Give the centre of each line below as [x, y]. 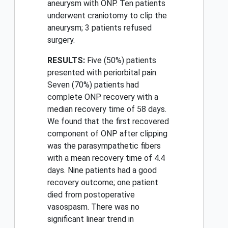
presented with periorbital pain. [103, 73]
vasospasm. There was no [93, 207]
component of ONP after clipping [107, 134]
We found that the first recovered [108, 122]
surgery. [61, 40]
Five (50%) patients [121, 61]
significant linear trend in [91, 219]
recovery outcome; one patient [103, 183]
